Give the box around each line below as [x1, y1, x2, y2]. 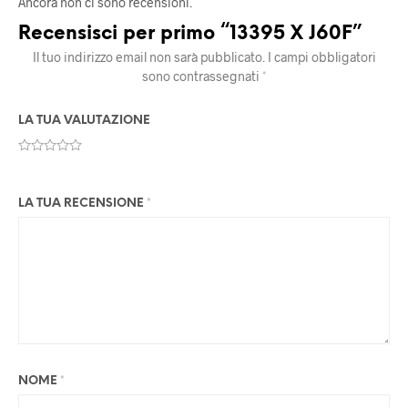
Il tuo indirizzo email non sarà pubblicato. [32, 49, 265, 66]
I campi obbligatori [267, 49, 376, 66]
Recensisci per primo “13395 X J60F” [18, 24, 362, 45]
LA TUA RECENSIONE [18, 198, 147, 210]
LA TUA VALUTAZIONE [18, 115, 150, 127]
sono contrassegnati [142, 68, 262, 85]
